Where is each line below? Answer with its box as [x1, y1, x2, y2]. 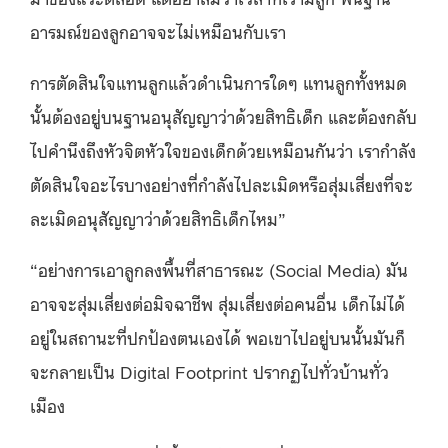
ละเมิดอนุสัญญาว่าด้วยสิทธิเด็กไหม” [30, 205, 286, 230]
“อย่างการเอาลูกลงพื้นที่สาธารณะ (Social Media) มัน [30, 256, 408, 281]
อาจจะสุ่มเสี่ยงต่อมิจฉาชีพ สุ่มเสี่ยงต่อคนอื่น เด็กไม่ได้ [30, 290, 405, 315]
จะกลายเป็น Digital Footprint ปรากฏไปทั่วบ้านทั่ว [30, 358, 389, 383]
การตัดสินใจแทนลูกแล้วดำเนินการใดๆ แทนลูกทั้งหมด [30, 69, 407, 94]
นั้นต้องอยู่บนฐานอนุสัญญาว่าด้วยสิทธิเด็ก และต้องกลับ [30, 103, 417, 128]
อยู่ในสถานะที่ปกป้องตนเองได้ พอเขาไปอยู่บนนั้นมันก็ [30, 324, 405, 349]
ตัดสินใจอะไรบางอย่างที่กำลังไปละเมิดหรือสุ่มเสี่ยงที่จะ [30, 171, 413, 196]
